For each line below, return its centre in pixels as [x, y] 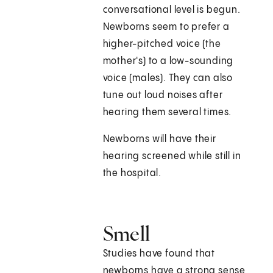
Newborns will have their [159, 140]
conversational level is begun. [172, 10]
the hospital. [132, 174]
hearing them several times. [167, 113]
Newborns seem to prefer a [166, 27]
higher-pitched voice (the [162, 44]
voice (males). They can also [168, 79]
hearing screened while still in [172, 157]
